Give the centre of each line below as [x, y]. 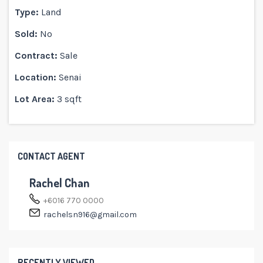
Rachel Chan [59, 183]
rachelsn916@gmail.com [90, 215]
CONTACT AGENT [51, 156]
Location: [36, 77]
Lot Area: [35, 99]
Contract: [36, 55]
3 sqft [73, 99]
